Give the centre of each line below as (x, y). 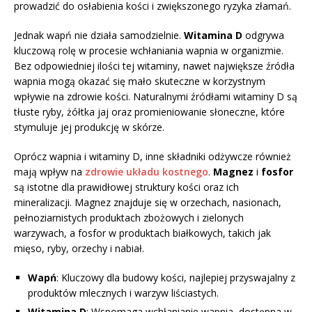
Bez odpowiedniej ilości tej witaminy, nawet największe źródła (154, 65)
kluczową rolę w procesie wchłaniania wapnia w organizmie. (149, 50)
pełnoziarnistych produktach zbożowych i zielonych (129, 217)
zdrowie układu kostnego (147, 171)
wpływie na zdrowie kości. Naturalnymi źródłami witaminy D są (156, 96)
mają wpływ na (49, 171)
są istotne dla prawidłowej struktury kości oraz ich (126, 187)
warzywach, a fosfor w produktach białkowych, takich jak (142, 233)
